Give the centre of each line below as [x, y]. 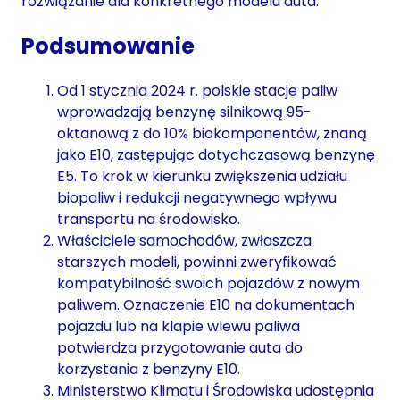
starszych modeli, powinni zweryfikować [197, 262]
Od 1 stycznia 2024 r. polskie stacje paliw [197, 90]
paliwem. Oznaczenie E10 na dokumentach [206, 304]
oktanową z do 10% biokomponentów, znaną [212, 133]
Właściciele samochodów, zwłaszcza [184, 240]
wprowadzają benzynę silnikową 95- [184, 112]
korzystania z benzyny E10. [149, 369]
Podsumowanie [108, 46]
